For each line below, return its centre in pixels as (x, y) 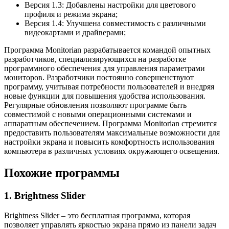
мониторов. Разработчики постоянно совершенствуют (99, 78)
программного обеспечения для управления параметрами (105, 68)
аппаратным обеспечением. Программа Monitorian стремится (110, 124)
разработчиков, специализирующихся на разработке (95, 59)
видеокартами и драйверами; (75, 33)
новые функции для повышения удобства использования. (105, 96)
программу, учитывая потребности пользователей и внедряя (109, 87)
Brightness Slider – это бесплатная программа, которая (97, 215)
